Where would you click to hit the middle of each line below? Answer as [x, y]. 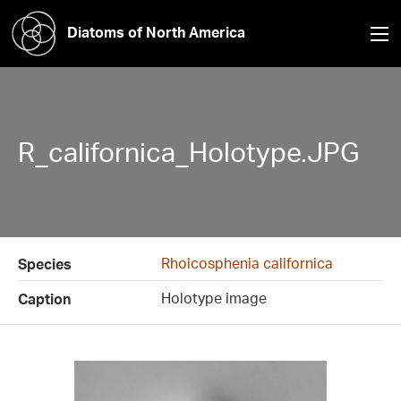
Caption [44, 299]
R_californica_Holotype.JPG [188, 152]
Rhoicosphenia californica [247, 263]
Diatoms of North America [156, 32]
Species [45, 264]
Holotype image [214, 298]
